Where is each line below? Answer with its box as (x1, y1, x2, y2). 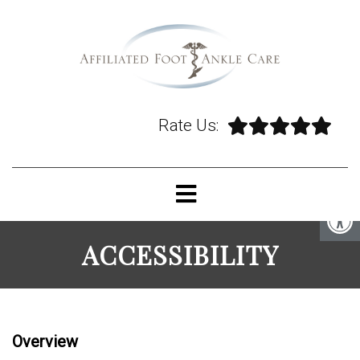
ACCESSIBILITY (81, 237, 279, 272)
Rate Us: (158, 116, 219, 135)
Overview (12, 332, 78, 351)
